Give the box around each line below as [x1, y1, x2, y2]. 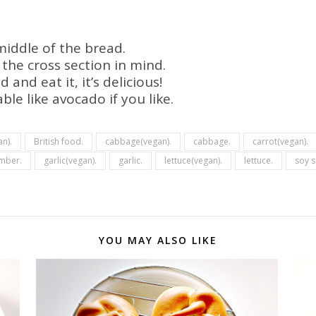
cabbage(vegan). [105, 135, 171, 147]
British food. [34, 135, 83, 147]
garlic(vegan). [44, 154, 97, 166]
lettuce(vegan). [164, 154, 222, 166]
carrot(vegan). [253, 135, 308, 147]
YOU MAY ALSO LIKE [99, 233, 217, 247]
